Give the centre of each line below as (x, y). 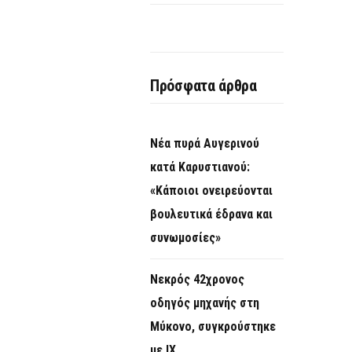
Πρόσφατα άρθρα (203, 86)
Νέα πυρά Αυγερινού (205, 144)
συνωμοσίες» (185, 238)
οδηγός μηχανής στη (205, 303)
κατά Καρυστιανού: (200, 167)
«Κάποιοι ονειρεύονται (211, 191)
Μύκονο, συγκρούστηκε (213, 327)
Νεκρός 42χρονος (197, 280)
